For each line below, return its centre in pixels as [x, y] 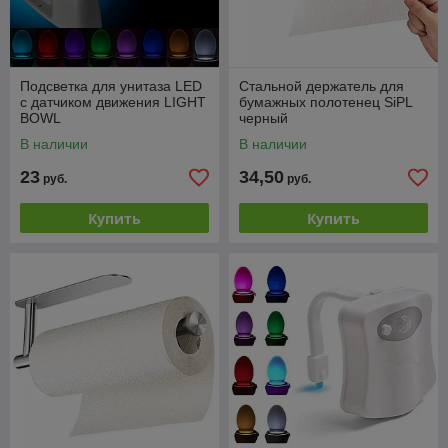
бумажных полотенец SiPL [325, 102]
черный [263, 118]
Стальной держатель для [321, 86]
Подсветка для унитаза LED [111, 86]
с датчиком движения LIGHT [113, 102]
